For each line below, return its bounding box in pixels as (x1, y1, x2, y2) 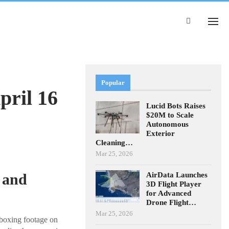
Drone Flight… (146, 198, 197, 207)
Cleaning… (96, 138, 133, 147)
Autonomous (146, 120, 189, 128)
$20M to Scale (146, 110, 194, 119)
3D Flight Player (146, 179, 202, 188)
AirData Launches (146, 170, 208, 179)
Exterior (146, 129, 175, 138)
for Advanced (146, 189, 192, 197)
